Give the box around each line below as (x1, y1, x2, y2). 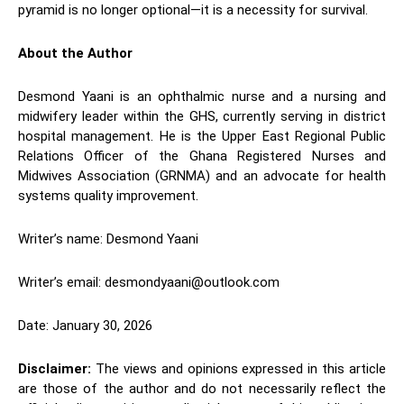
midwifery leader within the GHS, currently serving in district (18, 107, 386, 124)
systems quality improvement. (18, 187, 198, 204)
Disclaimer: (18, 360, 91, 377)
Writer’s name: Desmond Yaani (18, 230, 198, 247)
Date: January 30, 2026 (18, 317, 152, 334)
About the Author (18, 44, 133, 61)
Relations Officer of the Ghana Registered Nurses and (18, 147, 386, 164)
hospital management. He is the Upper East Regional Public (18, 127, 386, 144)
